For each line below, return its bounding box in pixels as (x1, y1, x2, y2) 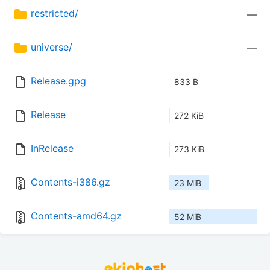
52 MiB (174, 212, 201, 222)
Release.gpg (31, 75, 86, 87)
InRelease (31, 142, 74, 155)
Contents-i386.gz (31, 176, 110, 189)
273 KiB (174, 144, 204, 155)
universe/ (31, 41, 72, 54)
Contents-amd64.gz (31, 210, 122, 222)
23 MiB (174, 178, 201, 189)
